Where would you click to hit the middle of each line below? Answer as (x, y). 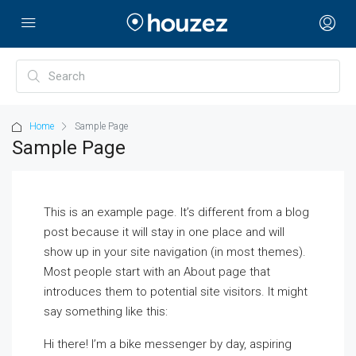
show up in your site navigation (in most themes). (175, 252)
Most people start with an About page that (157, 272)
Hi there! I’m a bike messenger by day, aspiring (168, 344)
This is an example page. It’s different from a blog (176, 212)
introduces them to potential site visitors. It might (176, 292)
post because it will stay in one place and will (164, 232)
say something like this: (106, 311)
